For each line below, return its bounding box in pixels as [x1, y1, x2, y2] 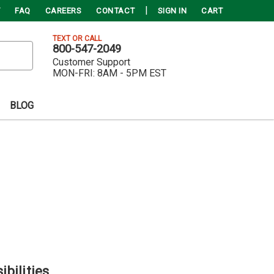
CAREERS [45, 6, 81, 15]
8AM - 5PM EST [97, 67, 166, 80]
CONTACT [96, 6, 135, 15]
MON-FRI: [53, 67, 95, 80]
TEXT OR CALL [53, 34, 102, 43]
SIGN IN [157, 6, 187, 15]
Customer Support [53, 56, 130, 68]
